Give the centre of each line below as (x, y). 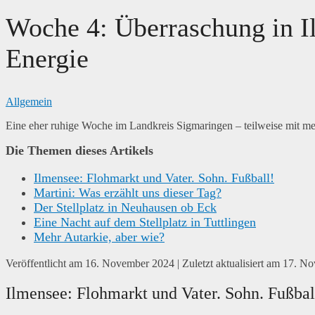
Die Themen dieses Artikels (79, 151)
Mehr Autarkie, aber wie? (99, 237)
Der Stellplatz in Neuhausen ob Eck (125, 208)
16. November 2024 (130, 263)
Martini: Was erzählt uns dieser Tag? (128, 193)
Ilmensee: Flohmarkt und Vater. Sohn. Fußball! (154, 178)
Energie (47, 58)
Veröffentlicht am (45, 263)
